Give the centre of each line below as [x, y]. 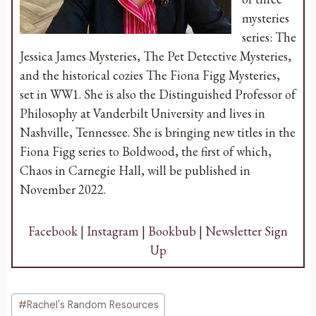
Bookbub [172, 231]
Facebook [53, 231]
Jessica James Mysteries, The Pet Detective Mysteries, [156, 56]
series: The [269, 37]
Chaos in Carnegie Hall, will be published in [135, 171]
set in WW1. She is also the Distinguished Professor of [158, 95]
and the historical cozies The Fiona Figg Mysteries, [150, 75]
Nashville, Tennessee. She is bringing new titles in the [158, 133]
